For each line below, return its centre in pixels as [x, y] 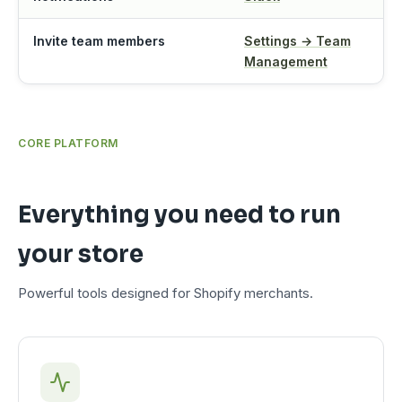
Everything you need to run [179, 215]
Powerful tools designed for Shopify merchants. [166, 293]
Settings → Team [297, 41]
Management [286, 62]
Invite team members [99, 41]
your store [81, 255]
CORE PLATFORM [68, 144]
